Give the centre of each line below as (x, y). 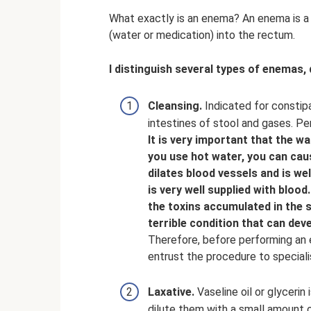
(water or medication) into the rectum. (202, 35)
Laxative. (171, 292)
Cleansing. (175, 106)
